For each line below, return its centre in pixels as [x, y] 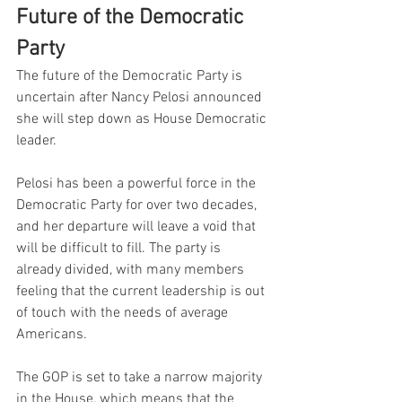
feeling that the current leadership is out [142, 291]
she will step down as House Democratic [143, 119]
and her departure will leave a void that [138, 227]
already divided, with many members [132, 270]
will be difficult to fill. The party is [120, 248]
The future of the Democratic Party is [131, 76]
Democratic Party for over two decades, [138, 205]
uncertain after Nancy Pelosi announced [141, 97]
